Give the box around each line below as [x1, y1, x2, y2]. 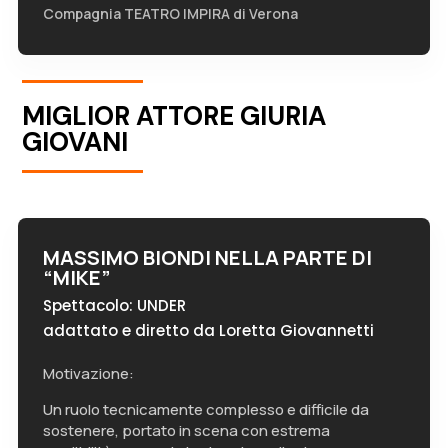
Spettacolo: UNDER [42, 295, 186, 316]
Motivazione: [42, 363, 134, 384]
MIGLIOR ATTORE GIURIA [22, 99, 327, 133]
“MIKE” [42, 264, 111, 291]
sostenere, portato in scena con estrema [42, 420, 330, 441]
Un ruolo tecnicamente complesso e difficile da [42, 399, 369, 420]
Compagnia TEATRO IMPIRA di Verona [42, 4, 298, 23]
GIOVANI [22, 125, 129, 159]
